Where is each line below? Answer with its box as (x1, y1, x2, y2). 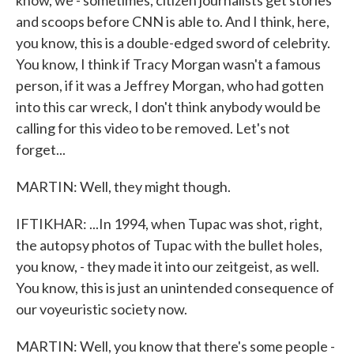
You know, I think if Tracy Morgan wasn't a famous (16, 55, 321, 73)
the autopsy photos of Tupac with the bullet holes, (16, 236, 322, 254)
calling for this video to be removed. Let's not (16, 119, 290, 137)
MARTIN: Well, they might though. (16, 178, 231, 195)
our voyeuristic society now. (16, 300, 187, 318)
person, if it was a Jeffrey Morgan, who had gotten (16, 77, 324, 94)
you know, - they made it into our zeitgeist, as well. (16, 258, 319, 275)
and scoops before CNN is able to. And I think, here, (16, 13, 330, 30)
